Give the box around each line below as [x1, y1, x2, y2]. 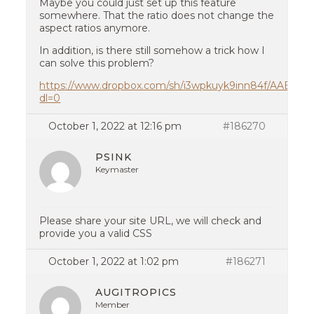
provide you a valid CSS [39, 227, 153, 240]
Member [95, 299, 130, 310]
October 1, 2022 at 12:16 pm [48, 120, 182, 132]
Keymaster [95, 164, 139, 175]
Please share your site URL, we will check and [39, 214, 262, 227]
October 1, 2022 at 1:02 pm [48, 255, 179, 268]
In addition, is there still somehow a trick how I [39, 44, 266, 57]
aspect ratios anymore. [39, 22, 151, 34]
